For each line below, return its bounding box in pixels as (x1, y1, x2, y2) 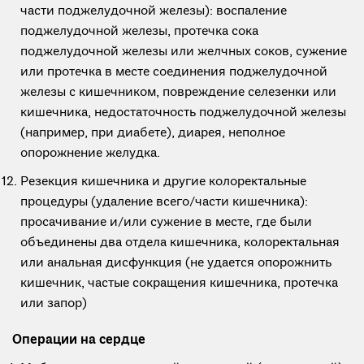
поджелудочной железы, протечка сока (20, 24, 258, 40)
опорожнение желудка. (20, 145, 160, 162)
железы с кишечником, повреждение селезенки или (20, 84, 336, 101)
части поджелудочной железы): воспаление (20, 3, 287, 19)
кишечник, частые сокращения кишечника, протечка (20, 275, 338, 292)
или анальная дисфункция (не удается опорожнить (20, 255, 331, 271)
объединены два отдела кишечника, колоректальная (20, 235, 340, 251)
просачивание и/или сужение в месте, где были (20, 214, 312, 231)
